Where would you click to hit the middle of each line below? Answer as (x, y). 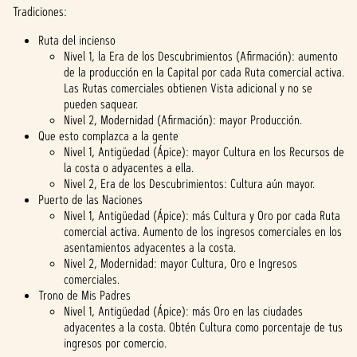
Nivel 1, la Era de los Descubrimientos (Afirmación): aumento (201, 56)
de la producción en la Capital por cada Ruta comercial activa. (204, 72)
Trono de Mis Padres (84, 295)
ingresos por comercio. (115, 343)
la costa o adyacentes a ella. (129, 168)
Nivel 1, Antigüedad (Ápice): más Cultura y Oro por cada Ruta (202, 216)
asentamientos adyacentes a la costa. (150, 247)
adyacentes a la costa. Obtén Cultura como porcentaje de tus (203, 327)
